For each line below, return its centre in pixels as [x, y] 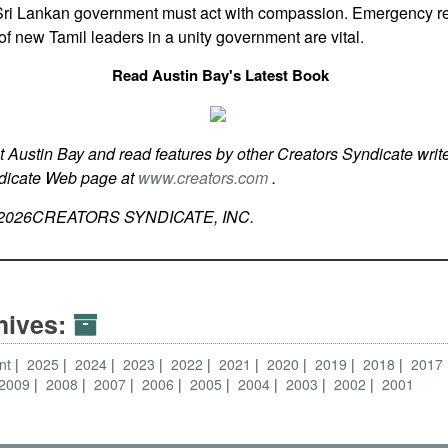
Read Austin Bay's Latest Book [220, 75]
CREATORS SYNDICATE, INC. [142, 216]
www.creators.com [204, 177]
